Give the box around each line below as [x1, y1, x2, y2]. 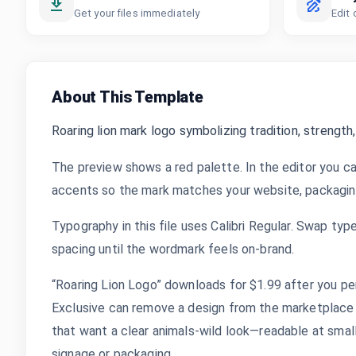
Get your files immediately [74, 7, 200, 19]
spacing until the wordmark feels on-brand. [52, 242, 295, 257]
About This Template [52, 87, 203, 106]
